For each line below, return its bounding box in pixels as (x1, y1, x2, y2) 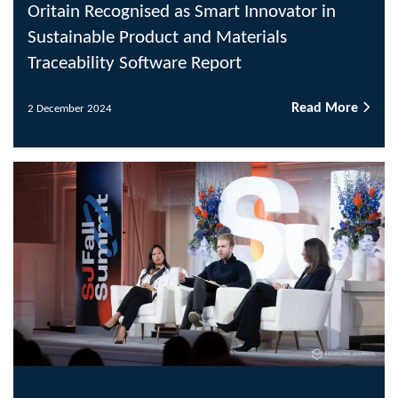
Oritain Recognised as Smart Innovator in (28, 3, 336, 22)
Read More (291, 101, 362, 116)
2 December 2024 (28, 102, 112, 115)
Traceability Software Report (28, 54, 242, 74)
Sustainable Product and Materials (28, 28, 287, 48)
